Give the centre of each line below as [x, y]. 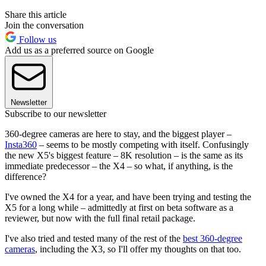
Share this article [36, 15]
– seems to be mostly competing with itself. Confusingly [143, 145]
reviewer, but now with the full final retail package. [100, 218]
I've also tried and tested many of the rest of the [94, 239]
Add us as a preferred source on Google [79, 50]
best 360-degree [213, 239]
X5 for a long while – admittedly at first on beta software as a [119, 208]
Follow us [37, 40]
